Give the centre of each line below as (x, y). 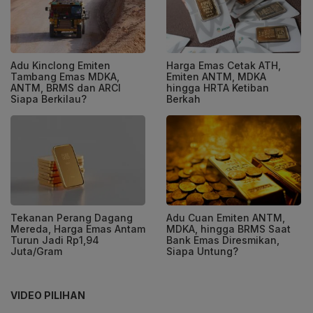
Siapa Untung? (202, 251)
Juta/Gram (36, 251)
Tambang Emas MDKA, (65, 77)
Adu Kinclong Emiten (60, 66)
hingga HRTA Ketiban (218, 88)
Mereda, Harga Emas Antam (78, 228)
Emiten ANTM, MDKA (216, 77)
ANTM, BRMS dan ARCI (66, 88)
